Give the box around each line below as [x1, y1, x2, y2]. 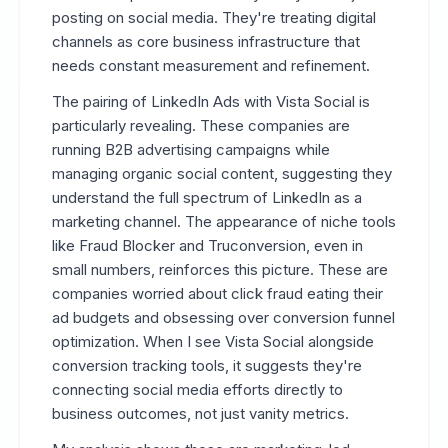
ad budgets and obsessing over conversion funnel [52, 308, 395, 327]
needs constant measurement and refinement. [52, 56, 370, 75]
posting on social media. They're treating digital [52, 8, 376, 27]
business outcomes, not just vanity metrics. [52, 404, 349, 423]
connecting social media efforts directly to [52, 380, 343, 399]
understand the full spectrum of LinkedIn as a [52, 188, 362, 207]
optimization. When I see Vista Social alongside [52, 332, 374, 351]
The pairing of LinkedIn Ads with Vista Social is [52, 92, 370, 111]
